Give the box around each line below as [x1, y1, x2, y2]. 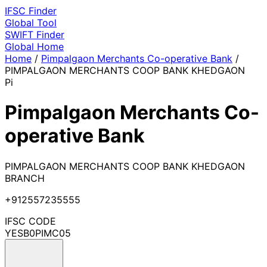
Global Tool [5, 17, 57, 29]
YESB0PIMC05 [5, 226, 71, 239]
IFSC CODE [5, 215, 56, 227]
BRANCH [5, 172, 45, 184]
